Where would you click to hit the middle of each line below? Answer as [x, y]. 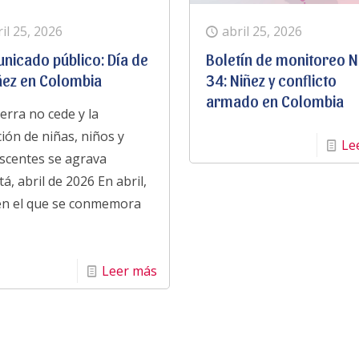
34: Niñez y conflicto [271, 80]
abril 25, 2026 [262, 31]
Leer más [129, 270]
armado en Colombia [274, 101]
